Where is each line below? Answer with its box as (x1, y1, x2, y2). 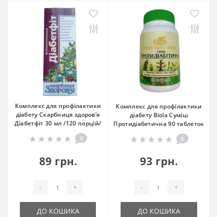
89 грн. (39, 153, 77, 168)
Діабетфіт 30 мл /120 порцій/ (14, 119, 102, 127)
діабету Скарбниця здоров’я (15, 110, 100, 119)
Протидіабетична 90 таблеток (113, 119, 204, 128)
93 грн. (140, 153, 178, 168)
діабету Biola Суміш (130, 110, 188, 119)
